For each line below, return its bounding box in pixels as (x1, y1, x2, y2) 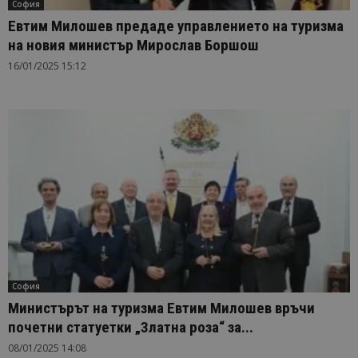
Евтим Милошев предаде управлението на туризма (8, 17, 344, 36)
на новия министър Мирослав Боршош (8, 36, 259, 55)
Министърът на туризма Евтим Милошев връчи (8, 298, 315, 317)
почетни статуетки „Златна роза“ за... (8, 317, 253, 336)
